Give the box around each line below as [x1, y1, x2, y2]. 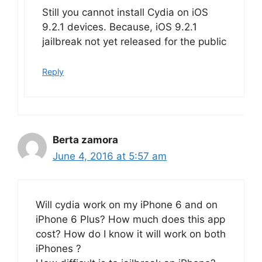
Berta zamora [53, 133, 118, 146]
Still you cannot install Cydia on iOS [42, 6, 208, 18]
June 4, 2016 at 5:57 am [53, 150, 167, 162]
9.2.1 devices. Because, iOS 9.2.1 [42, 21, 197, 33]
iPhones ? [36, 243, 81, 254]
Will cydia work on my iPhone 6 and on [36, 199, 218, 211]
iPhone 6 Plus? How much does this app [36, 213, 225, 225]
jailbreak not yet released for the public [42, 36, 226, 47]
